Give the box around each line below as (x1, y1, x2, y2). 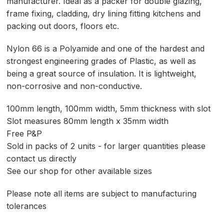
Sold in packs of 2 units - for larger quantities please (6, 141, 206, 151)
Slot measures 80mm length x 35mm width (6, 116, 169, 126)
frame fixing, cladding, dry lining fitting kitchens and (6, 8, 201, 18)
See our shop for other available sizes (6, 166, 152, 176)
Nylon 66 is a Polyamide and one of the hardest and (6, 43, 205, 53)
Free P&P (6, 128, 42, 138)
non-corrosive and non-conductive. (6, 81, 142, 91)
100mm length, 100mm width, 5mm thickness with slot (6, 103, 211, 113)
